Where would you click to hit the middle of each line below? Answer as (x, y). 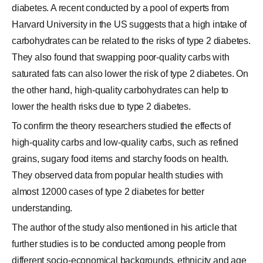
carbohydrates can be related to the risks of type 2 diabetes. (131, 41)
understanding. (42, 208)
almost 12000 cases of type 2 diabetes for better (108, 192)
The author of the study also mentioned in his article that (124, 227)
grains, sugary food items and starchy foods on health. (120, 159)
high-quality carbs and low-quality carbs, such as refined (125, 142)
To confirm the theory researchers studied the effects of (121, 126)
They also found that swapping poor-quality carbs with (121, 57)
